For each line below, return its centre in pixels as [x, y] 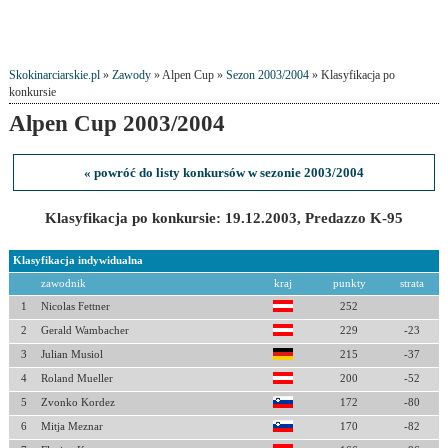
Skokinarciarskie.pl [54, 75]
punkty [349, 283]
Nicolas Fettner [75, 306]
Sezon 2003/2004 [267, 75]
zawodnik [63, 283]
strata [411, 283]
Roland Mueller [76, 378]
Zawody [131, 75]
